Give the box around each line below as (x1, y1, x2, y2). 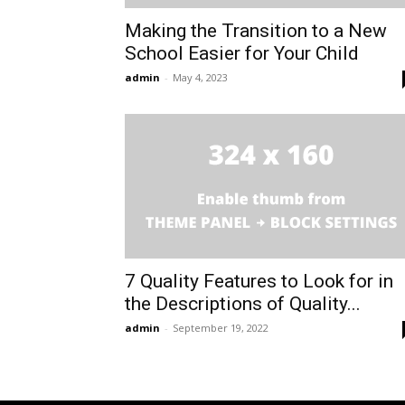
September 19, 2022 (173, 321, 268, 335)
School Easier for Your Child (125, 42, 359, 65)
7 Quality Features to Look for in (125, 270, 393, 293)
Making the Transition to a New (125, 20, 387, 42)
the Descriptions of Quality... (125, 293, 361, 316)
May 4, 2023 (173, 71, 228, 85)
